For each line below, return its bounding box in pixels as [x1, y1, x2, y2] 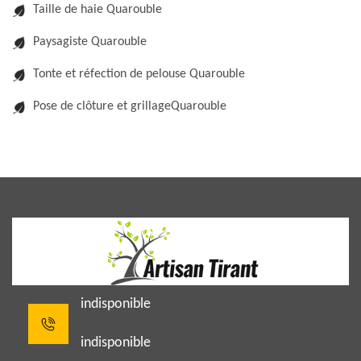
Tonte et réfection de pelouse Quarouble [33, 68, 245, 81]
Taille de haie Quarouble [33, 3, 162, 16]
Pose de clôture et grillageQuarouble [33, 100, 226, 113]
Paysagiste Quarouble [33, 35, 147, 48]
